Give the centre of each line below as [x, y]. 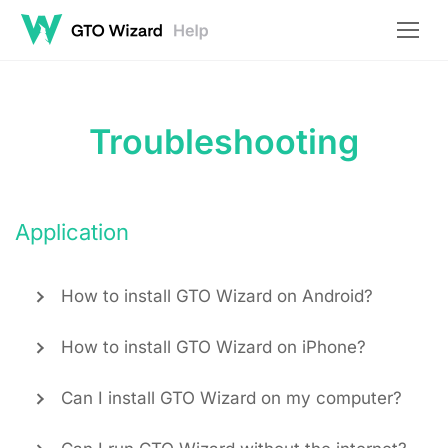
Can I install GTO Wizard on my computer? [231, 398]
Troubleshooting [224, 141]
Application [72, 232]
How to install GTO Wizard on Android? [217, 296]
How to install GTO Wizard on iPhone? [213, 347]
